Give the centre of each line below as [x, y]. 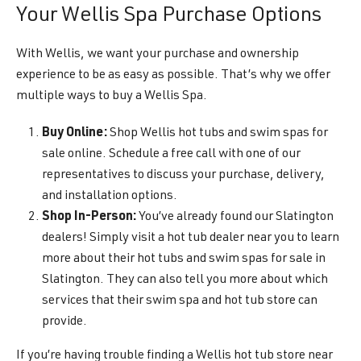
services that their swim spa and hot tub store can [180, 301]
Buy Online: [75, 134]
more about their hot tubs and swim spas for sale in [184, 259]
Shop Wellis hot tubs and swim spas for [218, 134]
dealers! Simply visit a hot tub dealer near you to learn [191, 239]
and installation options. [110, 197]
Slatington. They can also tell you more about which [185, 280]
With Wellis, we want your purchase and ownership [158, 55]
